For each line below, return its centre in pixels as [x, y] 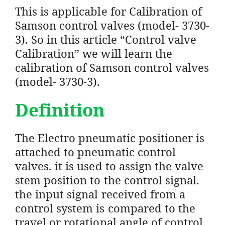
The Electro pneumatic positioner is [110, 137]
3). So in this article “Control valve [106, 39]
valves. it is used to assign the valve [109, 165]
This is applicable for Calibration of [109, 11]
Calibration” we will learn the [94, 53]
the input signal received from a [100, 194]
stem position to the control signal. [107, 180]
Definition [60, 109]
